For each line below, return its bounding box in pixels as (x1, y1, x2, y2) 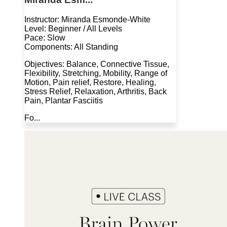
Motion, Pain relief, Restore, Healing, (24, 78, 156, 87)
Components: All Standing (24, 42, 118, 51)
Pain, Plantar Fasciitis (24, 96, 103, 105)
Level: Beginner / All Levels (24, 24, 122, 33)
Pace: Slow (24, 33, 65, 42)
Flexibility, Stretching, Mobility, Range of (24, 68, 167, 78)
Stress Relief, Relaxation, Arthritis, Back (24, 87, 167, 96)
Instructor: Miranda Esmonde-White (24, 15, 150, 24)
